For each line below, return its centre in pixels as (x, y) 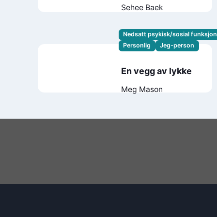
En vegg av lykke (157, 71)
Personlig (137, 46)
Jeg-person (177, 46)
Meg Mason (142, 90)
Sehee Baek (142, 8)
